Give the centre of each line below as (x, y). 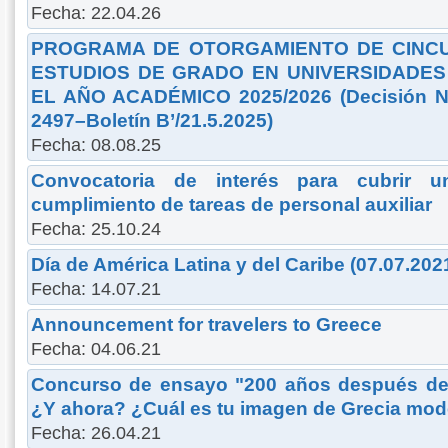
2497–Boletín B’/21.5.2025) (152, 120)
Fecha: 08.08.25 (96, 144)
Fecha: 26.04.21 (96, 432)
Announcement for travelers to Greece (206, 324)
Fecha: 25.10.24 (96, 228)
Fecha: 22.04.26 (96, 12)
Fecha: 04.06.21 (96, 348)
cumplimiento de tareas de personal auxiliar (231, 204)
